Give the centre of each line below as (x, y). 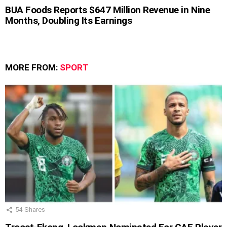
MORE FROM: (32, 67)
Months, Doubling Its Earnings (69, 20)
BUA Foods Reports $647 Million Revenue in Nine (108, 10)
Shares (35, 209)
